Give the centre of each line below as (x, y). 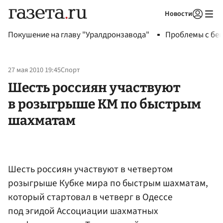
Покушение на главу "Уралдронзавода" (79, 35)
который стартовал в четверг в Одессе (90, 197)
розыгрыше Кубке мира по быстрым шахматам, (108, 183)
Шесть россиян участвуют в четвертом (90, 169)
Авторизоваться (157, 26)
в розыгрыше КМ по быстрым (105, 104)
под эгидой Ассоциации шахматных (83, 211)
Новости (178, 14)
